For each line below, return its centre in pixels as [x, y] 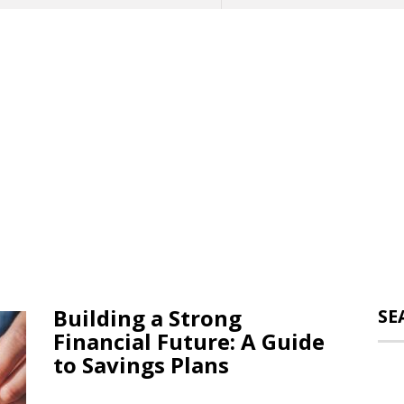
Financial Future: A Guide [189, 341]
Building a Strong [147, 318]
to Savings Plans [141, 365]
